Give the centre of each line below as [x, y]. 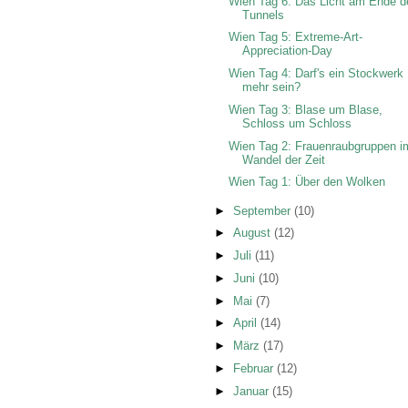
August [253, 233]
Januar [252, 391]
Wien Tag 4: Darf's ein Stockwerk [316, 74]
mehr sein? [272, 87]
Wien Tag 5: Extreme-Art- [296, 37]
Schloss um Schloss [297, 123]
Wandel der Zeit [284, 159]
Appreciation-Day [288, 51]
